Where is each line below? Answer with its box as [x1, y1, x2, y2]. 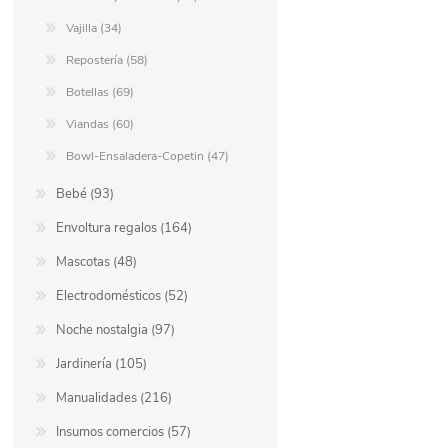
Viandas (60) [66, 116, 135, 133]
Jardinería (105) [56, 355, 148, 374]
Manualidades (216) [56, 389, 173, 408]
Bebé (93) [56, 185, 115, 204]
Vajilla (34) [66, 20, 123, 37]
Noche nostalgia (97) [56, 321, 176, 340]
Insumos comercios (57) [56, 423, 192, 442]
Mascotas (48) [56, 253, 138, 272]
